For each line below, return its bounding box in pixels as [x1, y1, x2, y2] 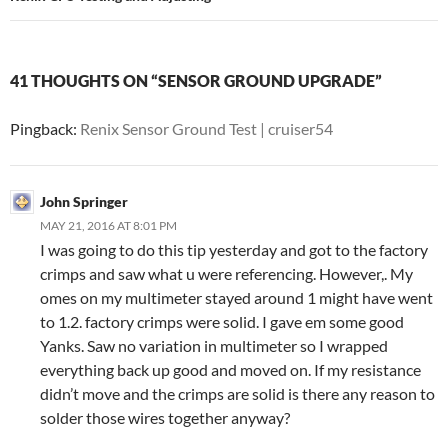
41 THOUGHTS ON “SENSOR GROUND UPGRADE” [10, 71, 382, 90]
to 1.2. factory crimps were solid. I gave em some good [40, 312, 404, 331]
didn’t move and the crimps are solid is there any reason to [40, 384, 435, 403]
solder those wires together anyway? [40, 408, 290, 427]
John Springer [40, 193, 128, 210]
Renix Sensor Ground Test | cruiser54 [80, 119, 333, 138]
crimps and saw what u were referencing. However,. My [40, 264, 413, 283]
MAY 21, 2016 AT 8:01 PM [40, 218, 177, 233]
